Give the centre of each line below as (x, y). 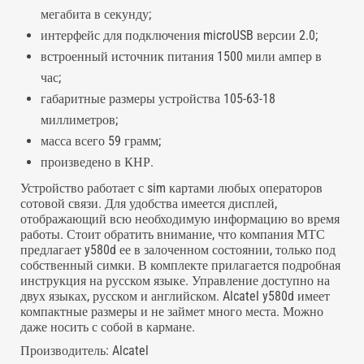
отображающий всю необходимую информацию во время (180, 219)
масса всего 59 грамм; (101, 141)
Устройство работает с (84, 188)
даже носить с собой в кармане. (108, 327)
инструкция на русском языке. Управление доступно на (175, 281)
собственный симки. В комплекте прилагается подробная (180, 265)
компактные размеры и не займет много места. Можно (172, 312)
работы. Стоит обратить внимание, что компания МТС (173, 234)
